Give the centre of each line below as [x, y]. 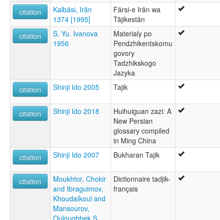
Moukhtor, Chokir [80, 179]
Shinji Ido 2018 [76, 111]
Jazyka [124, 73]
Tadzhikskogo [135, 63]
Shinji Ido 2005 [76, 87]
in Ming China [135, 141]
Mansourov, [71, 208]
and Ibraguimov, [78, 189]
